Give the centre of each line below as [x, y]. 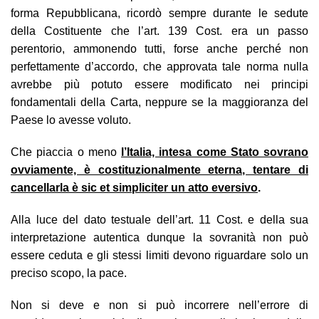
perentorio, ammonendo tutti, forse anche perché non [159, 48]
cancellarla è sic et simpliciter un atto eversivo [134, 187]
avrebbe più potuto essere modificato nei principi [159, 84]
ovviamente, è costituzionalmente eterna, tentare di [159, 169]
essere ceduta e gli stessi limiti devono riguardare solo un [159, 255]
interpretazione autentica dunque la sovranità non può [159, 237]
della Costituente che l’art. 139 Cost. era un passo [159, 31]
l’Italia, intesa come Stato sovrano [215, 152]
